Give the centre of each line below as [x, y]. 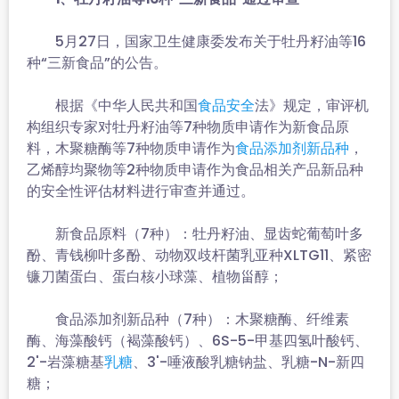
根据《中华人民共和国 [112, 106]
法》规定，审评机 [312, 106]
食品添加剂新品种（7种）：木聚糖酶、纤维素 [188, 319]
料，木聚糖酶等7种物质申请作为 [131, 148]
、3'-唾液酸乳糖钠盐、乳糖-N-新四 [248, 362]
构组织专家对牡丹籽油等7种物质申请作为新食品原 [188, 127]
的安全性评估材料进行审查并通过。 [141, 191]
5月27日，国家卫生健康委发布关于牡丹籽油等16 [196, 41]
